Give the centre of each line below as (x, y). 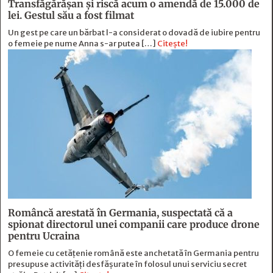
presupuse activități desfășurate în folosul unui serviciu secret (127, 264)
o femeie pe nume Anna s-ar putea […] (83, 44)
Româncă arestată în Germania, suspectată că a (120, 213)
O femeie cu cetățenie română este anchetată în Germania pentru (133, 253)
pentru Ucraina (44, 236)
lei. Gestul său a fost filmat (71, 16)
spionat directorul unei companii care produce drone (134, 225)
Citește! (172, 44)
